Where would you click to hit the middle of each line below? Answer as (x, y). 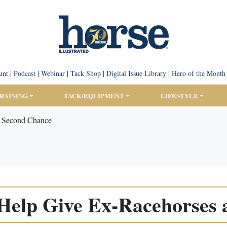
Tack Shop (85, 73)
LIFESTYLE (179, 96)
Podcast (24, 73)
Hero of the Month (198, 73)
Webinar (53, 73)
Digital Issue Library (136, 73)
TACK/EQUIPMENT (94, 96)
